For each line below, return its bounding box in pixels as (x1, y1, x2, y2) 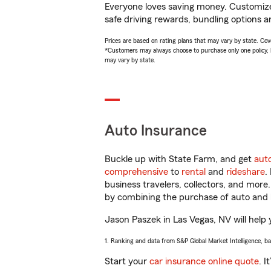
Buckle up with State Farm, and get (105, 154, 254, 164)
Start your (105, 256, 149, 266)
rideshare (226, 167, 265, 177)
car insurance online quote (149, 256, 259, 266)
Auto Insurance (105, 123, 207, 139)
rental (181, 167, 206, 177)
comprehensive (105, 167, 168, 177)
